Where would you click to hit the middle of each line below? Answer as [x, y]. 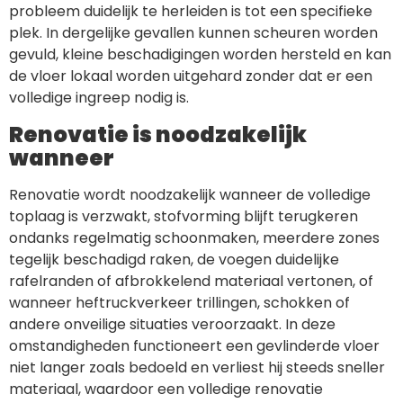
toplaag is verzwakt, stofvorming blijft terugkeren [184, 217]
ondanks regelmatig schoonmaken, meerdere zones [194, 238]
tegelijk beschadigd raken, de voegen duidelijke [174, 260]
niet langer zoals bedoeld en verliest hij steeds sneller [197, 368]
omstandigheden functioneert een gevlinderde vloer [194, 346]
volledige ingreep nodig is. [99, 98]
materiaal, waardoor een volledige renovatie [166, 390]
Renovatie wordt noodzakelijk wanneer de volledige [190, 195]
